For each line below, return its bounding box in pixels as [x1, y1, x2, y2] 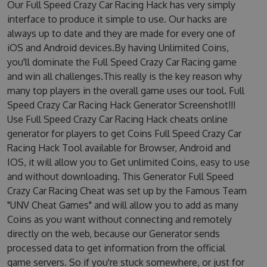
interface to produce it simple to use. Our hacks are [7, 13, 227, 25]
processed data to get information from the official [7, 242, 225, 254]
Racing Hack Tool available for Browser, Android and [7, 142, 231, 154]
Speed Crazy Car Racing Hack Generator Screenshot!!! [7, 99, 235, 111]
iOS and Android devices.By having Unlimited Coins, [7, 42, 229, 54]
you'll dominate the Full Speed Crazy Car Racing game [7, 56, 237, 68]
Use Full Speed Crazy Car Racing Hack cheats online [7, 113, 228, 125]
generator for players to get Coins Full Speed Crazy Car [7, 128, 241, 139]
